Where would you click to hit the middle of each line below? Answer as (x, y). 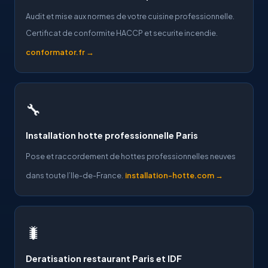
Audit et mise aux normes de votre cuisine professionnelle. (130, 16)
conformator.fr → (60, 52)
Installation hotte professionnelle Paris (112, 135)
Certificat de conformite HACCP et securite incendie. (122, 33)
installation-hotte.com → (174, 175)
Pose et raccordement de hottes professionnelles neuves (131, 156)
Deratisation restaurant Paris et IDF (104, 258)
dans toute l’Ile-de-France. (74, 175)
